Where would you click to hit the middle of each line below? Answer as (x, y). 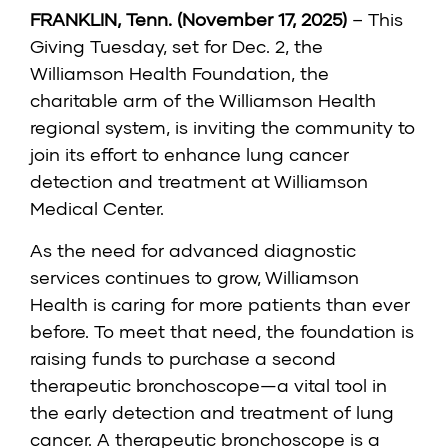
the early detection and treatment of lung (212, 412)
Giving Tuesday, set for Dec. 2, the (176, 46)
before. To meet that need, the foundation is (222, 331)
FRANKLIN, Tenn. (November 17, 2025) (188, 19)
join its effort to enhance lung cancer (189, 154)
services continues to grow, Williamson (194, 277)
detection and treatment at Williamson (199, 181)
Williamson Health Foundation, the (179, 73)
